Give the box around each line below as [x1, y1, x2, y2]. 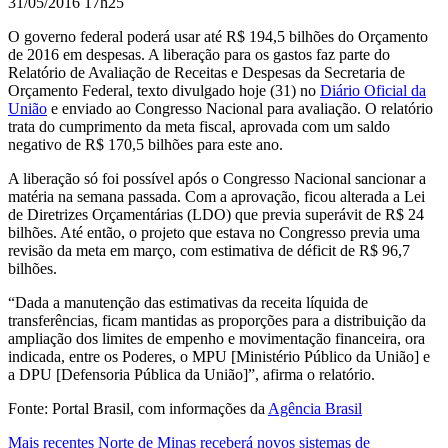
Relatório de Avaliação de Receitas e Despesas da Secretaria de [8, 63, 405, 81]
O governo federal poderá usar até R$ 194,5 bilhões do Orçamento [8, 27, 428, 45]
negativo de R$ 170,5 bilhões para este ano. [8, 135, 283, 153]
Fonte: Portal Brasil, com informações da [8, 399, 268, 417]
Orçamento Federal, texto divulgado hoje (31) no [8, 81, 320, 99]
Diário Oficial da [320, 81, 426, 99]
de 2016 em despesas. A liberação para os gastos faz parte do [8, 45, 390, 63]
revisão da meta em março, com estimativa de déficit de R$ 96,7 [8, 241, 410, 259]
